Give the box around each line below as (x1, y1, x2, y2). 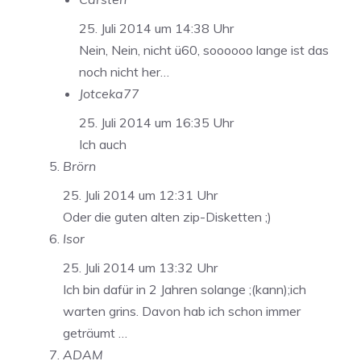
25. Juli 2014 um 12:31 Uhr (63, 187, 218, 204)
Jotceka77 (79, 85, 139, 102)
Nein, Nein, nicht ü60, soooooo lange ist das (79, 42, 329, 59)
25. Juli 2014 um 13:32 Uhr (63, 259, 218, 276)
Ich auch (79, 136, 127, 153)
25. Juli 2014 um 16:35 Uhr (79, 114, 234, 131)
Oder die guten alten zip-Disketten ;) (63, 209, 272, 226)
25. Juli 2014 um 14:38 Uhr (79, 20, 234, 37)
